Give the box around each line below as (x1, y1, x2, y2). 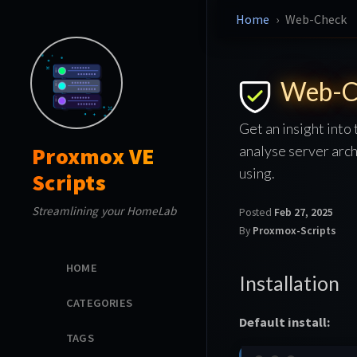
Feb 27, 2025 (274, 205, 333, 219)
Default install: (239, 313, 330, 330)
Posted (239, 205, 274, 219)
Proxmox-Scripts (253, 223, 336, 237)
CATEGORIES (66, 295, 132, 310)
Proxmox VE (32, 142, 155, 171)
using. (239, 163, 275, 182)
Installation (239, 271, 339, 295)
